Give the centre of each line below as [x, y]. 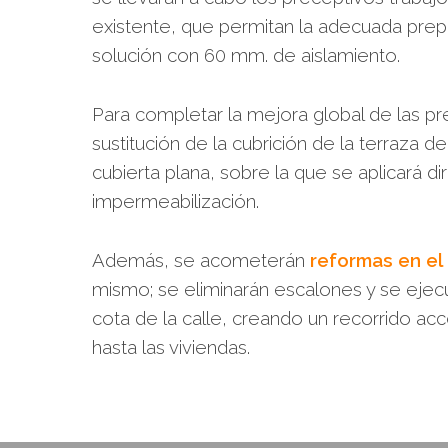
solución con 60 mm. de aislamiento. [246, 55]
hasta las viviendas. [171, 347]
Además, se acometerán [201, 260]
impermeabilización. [175, 201]
